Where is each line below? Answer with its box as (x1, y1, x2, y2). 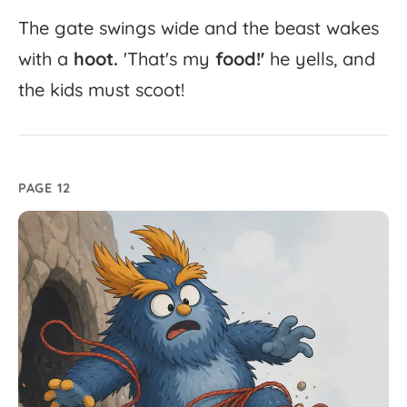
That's (127, 47, 177, 71)
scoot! (135, 78, 184, 102)
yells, (295, 47, 337, 71)
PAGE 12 (18, 180, 72, 197)
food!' (215, 47, 264, 71)
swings (99, 16, 155, 40)
